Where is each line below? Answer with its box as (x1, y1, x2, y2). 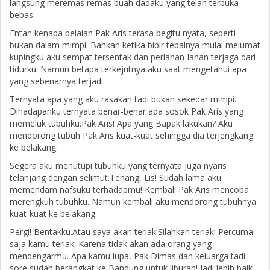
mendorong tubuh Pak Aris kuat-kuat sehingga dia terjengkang (10, 129, 253, 141)
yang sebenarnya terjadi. (10, 75, 105, 87)
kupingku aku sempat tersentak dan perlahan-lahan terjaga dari (10, 51, 256, 63)
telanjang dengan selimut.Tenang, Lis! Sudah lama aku (10, 171, 221, 183)
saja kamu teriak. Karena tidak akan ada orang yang (10, 237, 212, 250)
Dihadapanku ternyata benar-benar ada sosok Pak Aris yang (10, 105, 243, 117)
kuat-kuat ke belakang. (10, 207, 97, 219)
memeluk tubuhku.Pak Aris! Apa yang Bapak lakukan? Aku (10, 117, 233, 129)
